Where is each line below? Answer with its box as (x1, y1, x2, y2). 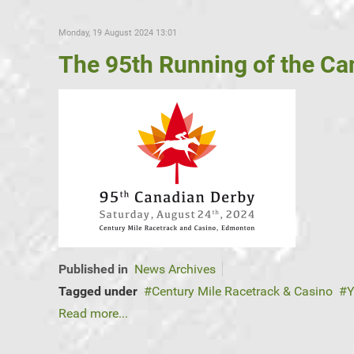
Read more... (58, 306, 128, 322)
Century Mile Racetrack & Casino (152, 284, 333, 299)
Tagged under (58, 284, 137, 299)
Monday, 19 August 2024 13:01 (58, 28, 177, 39)
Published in (58, 262, 128, 277)
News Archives (134, 262, 216, 277)
